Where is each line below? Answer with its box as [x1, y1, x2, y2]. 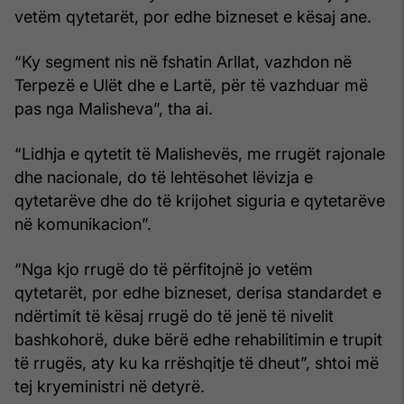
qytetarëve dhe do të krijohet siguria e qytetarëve [14, 190, 385, 210]
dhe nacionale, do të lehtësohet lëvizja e [14, 167, 313, 187]
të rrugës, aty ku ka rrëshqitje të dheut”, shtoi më [14, 353, 379, 372]
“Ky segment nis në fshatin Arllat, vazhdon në [14, 51, 352, 71]
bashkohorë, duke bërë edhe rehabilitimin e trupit [14, 329, 382, 349]
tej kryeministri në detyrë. [14, 376, 205, 396]
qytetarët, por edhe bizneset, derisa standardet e [14, 282, 381, 302]
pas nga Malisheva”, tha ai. [14, 98, 213, 118]
